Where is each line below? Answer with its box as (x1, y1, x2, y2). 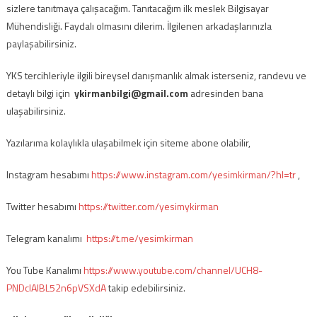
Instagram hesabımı (6, 167, 91, 182)
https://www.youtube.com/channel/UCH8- (83, 263, 263, 277)
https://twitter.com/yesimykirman (78, 199, 219, 214)
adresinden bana (188, 86, 263, 100)
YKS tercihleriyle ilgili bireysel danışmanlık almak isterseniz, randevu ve (6, 68, 306, 83)
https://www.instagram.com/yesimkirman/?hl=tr (91, 167, 298, 182)
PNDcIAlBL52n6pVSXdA (6, 280, 106, 295)
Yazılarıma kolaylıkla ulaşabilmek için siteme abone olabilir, (6, 135, 250, 150)
